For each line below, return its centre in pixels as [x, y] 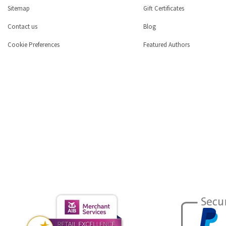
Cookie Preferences [34, 44]
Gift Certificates [163, 8]
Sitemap [19, 8]
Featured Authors [166, 44]
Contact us [22, 26]
